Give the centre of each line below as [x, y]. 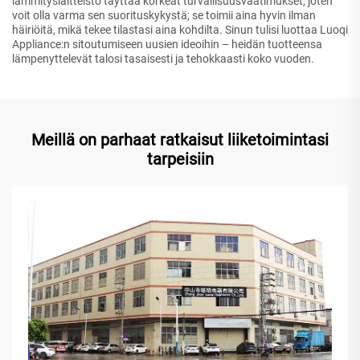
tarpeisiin [180, 159]
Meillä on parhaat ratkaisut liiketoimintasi [180, 139]
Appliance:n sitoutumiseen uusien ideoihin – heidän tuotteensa [167, 44]
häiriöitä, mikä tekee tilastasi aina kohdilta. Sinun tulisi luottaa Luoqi [180, 29]
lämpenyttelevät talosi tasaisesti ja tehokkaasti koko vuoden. [163, 58]
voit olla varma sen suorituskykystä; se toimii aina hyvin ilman [164, 15]
